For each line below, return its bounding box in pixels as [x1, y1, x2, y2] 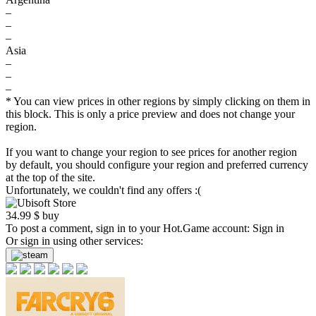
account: [209, 222, 253, 234]
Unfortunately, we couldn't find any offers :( [6, 184, 201, 196]
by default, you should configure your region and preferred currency [6, 159, 308, 171]
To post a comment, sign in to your [6, 222, 163, 234]
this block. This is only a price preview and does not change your [6, 108, 295, 120]
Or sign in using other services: [6, 235, 143, 247]
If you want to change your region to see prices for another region [6, 146, 297, 158]
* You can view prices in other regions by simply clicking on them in [6, 95, 310, 107]
